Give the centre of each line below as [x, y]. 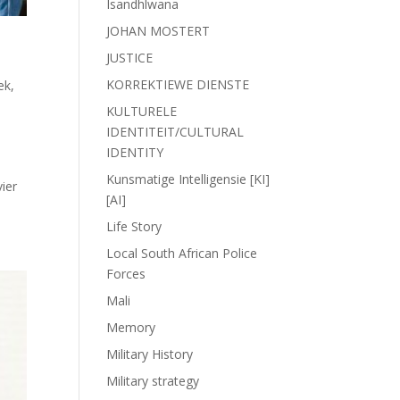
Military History [150, 354]
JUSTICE [130, 58]
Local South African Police [182, 253]
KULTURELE [142, 111]
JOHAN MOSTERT [158, 31]
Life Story [134, 226]
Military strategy [153, 381]
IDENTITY [135, 152]
